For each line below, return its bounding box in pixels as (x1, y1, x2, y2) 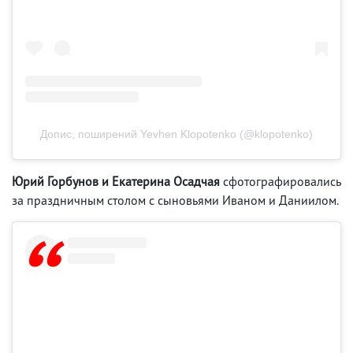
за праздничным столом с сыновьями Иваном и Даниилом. (12, 192, 339, 209)
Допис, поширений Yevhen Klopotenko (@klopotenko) (40, 128, 313, 141)
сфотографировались (220, 173, 341, 190)
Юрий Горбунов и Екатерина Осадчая (12, 173, 220, 190)
